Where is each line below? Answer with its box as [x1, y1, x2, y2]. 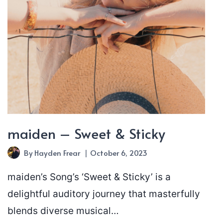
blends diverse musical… [7, 205, 119, 217]
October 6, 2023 [90, 147, 147, 158]
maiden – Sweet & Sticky [7, 123, 165, 143]
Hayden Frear [34, 147, 80, 158]
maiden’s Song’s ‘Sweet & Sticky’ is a [7, 171, 171, 183]
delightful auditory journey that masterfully [7, 188, 200, 200]
